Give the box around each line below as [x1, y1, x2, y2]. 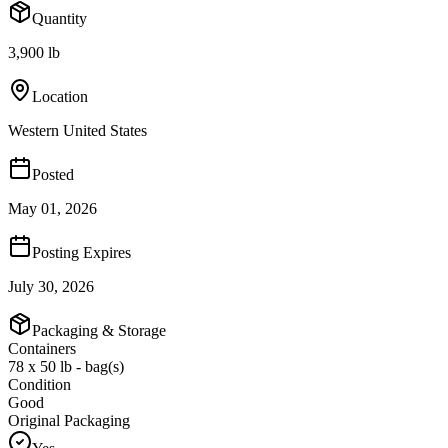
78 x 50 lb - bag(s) [8, 357, 124, 375]
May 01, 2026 [8, 199, 97, 217]
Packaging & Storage [32, 321, 166, 339]
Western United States [8, 121, 147, 139]
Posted [32, 165, 74, 183]
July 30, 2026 [8, 277, 94, 295]
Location [32, 87, 88, 105]
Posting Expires [32, 243, 131, 261]
